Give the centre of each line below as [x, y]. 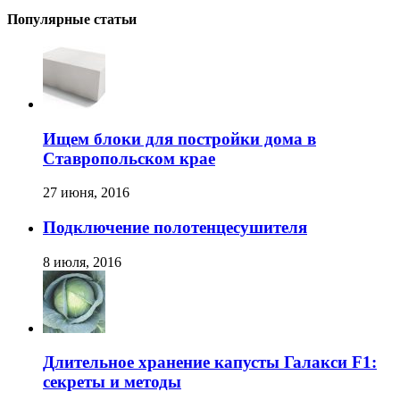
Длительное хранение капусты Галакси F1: [210, 362]
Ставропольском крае [129, 158]
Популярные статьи [72, 19]
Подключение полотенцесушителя [175, 228]
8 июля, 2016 [82, 262]
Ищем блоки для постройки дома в [179, 138]
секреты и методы [112, 382]
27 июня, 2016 [86, 193]
